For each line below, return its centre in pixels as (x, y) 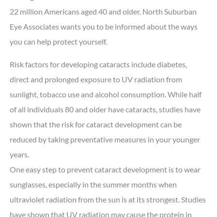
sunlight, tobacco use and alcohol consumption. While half (106, 94)
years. (19, 155)
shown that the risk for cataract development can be (96, 124)
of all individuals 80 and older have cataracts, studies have (105, 109)
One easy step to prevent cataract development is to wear (105, 170)
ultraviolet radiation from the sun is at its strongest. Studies (108, 200)
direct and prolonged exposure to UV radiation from (96, 79)
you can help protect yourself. (58, 41)
